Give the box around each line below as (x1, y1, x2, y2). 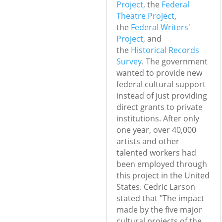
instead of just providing (116, 90, 207, 102)
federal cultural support (116, 79, 206, 90)
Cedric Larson (143, 181, 195, 193)
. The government (141, 56, 208, 67)
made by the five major (116, 204, 202, 216)
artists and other (116, 136, 179, 147)
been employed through (116, 159, 207, 170)
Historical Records (130, 45, 199, 56)
